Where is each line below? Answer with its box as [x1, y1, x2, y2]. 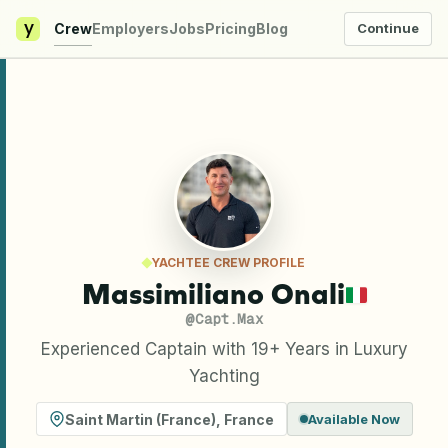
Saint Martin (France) [64, 410, 216, 428]
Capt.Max [195, 311, 263, 327]
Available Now [307, 411, 400, 427]
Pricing [205, 19, 256, 37]
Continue [357, 20, 419, 36]
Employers [92, 19, 169, 37]
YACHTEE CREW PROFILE [151, 255, 305, 270]
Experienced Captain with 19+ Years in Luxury [40, 339, 408, 359]
